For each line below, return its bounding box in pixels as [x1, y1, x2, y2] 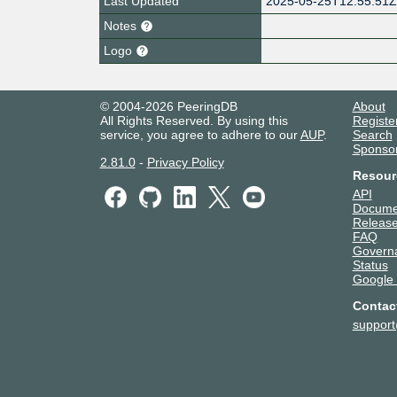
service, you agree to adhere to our [99, 127, 300, 142]
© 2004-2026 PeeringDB [99, 98, 237, 113]
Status [352, 257, 388, 272]
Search [352, 127, 393, 142]
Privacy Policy [146, 154, 224, 169]
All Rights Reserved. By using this [99, 113, 288, 128]
